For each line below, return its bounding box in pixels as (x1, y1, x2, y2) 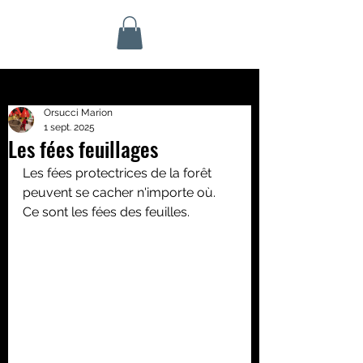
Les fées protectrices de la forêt (23, 165, 215, 181)
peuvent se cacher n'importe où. (23, 185, 219, 200)
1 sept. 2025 (44, 122, 95, 133)
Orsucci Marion (44, 107, 113, 118)
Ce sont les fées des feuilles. (23, 204, 190, 220)
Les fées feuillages (8, 133, 158, 164)
